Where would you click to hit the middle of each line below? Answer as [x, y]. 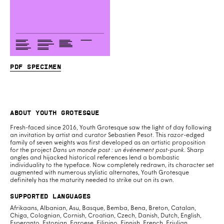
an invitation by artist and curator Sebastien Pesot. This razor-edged [107, 135]
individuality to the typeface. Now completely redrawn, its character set [112, 165]
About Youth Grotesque [55, 112]
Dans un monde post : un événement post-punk [118, 150]
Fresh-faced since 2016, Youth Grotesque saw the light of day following [111, 128]
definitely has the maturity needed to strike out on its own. [92, 180]
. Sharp [194, 150]
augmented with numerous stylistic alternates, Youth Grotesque [99, 173]
